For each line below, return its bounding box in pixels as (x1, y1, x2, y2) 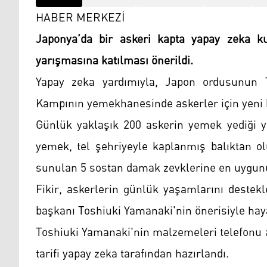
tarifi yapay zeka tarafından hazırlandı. (36, 243, 229, 266)
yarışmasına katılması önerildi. (36, 49, 193, 73)
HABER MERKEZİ (36, 7, 128, 30)
